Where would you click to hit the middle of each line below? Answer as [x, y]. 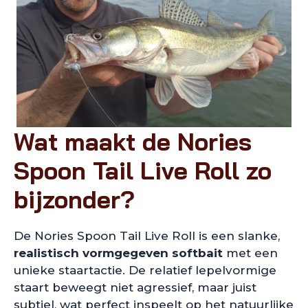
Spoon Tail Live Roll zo [143, 170]
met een [250, 253]
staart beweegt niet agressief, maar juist [135, 287]
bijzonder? [74, 199]
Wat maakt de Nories [133, 142]
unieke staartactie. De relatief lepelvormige [145, 270]
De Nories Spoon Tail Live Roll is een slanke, [147, 236]
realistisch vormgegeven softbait [118, 253]
